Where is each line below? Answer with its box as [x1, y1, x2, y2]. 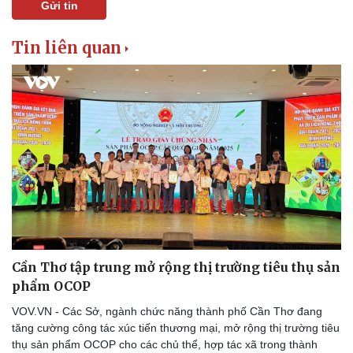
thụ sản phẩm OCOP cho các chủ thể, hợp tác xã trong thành [12, 337, 318, 351]
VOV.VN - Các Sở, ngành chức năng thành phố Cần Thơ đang [12, 304, 322, 318]
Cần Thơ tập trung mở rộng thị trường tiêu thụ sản [12, 258, 340, 275]
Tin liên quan [12, 37, 121, 58]
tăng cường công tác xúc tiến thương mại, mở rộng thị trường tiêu [12, 321, 340, 334]
